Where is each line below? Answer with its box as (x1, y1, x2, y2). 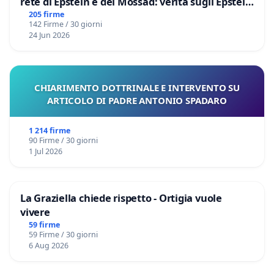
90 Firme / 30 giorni (28, 135, 98, 146)
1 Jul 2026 (28, 146, 62, 157)
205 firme (28, 9, 64, 20)
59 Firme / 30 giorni (28, 229, 98, 240)
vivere (20, 204, 50, 219)
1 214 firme (28, 125, 70, 136)
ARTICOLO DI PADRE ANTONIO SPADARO (46, 94, 228, 106)
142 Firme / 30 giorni (28, 18, 102, 29)
